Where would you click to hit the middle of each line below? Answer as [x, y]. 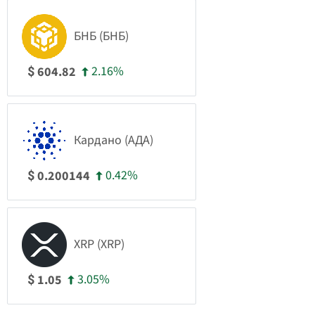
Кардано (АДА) [114, 140]
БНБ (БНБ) [101, 36]
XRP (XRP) [99, 244]
